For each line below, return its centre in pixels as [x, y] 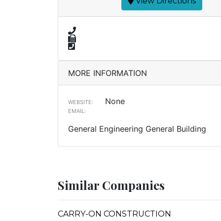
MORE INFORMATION [108, 73]
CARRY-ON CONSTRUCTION [114, 214]
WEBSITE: [81, 102]
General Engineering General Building [137, 129]
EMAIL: [77, 111]
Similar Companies [111, 185]
